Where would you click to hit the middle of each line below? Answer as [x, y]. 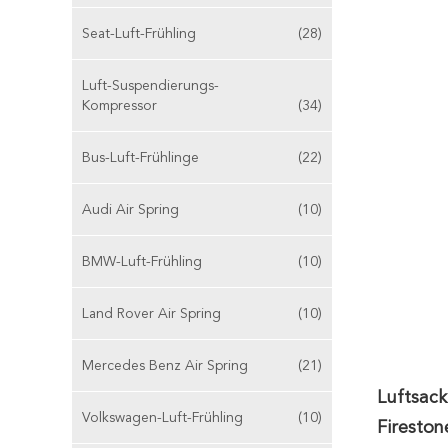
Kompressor [119, 106]
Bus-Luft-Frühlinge [140, 158]
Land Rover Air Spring [151, 314]
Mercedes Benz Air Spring [165, 366]
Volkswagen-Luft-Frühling [162, 418]
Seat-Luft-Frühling [139, 34]
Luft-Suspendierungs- [150, 86]
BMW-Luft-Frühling [142, 262]
